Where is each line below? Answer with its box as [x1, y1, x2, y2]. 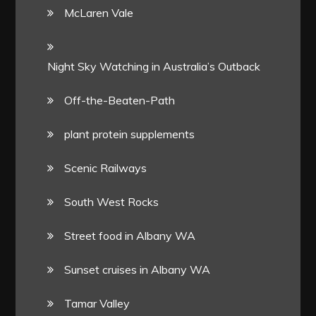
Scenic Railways [64, 160, 147, 175]
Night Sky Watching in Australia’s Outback [47, 59, 261, 73]
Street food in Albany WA [64, 228, 196, 243]
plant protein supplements [64, 126, 195, 141]
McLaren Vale [64, 5, 134, 20]
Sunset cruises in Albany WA [64, 262, 211, 276]
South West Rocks [64, 194, 159, 209]
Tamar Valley [64, 296, 130, 310]
